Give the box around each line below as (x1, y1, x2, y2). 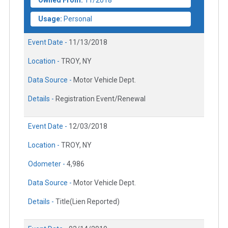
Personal (64, 15, 92, 23)
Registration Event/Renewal (55, 95, 146, 103)
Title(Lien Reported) (55, 197, 120, 206)
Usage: (38, 15, 62, 23)
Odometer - (28, 160, 67, 168)
